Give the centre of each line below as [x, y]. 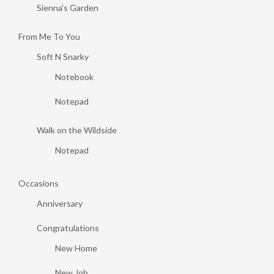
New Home [76, 248]
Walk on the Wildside [77, 130]
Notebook [74, 77]
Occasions [39, 183]
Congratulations [68, 228]
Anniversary [60, 203]
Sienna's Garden [68, 8]
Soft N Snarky [63, 57]
